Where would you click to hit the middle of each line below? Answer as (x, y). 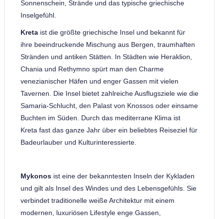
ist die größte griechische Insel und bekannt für (111, 32)
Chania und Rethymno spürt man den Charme (92, 69)
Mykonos (36, 176)
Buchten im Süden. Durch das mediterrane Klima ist (100, 118)
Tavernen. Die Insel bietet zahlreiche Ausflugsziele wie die (109, 93)
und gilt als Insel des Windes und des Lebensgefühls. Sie (108, 188)
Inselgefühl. (38, 15)
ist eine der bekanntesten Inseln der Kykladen (123, 176)
